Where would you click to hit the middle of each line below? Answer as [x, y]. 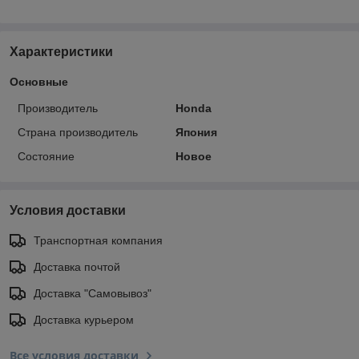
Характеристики [61, 51]
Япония [196, 132]
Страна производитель [78, 132]
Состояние [46, 156]
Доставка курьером [84, 319]
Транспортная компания [98, 240]
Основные [39, 81]
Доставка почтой [77, 266]
